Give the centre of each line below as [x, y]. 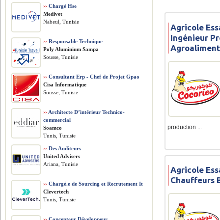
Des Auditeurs [64, 148]
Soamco [53, 128]
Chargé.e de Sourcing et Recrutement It [95, 184]
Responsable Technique [75, 41]
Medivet [53, 14]
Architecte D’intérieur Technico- [86, 112]
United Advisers [62, 156]
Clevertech [56, 192]
